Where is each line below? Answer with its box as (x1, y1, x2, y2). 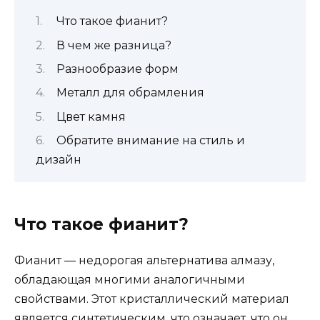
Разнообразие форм (56, 61, 179, 76)
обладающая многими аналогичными (14, 273, 245, 287)
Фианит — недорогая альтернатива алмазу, (14, 254, 274, 268)
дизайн (36, 153, 81, 167)
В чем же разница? (56, 38, 171, 52)
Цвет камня (56, 109, 126, 124)
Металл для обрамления (56, 86, 204, 100)
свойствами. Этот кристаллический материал (14, 292, 289, 306)
